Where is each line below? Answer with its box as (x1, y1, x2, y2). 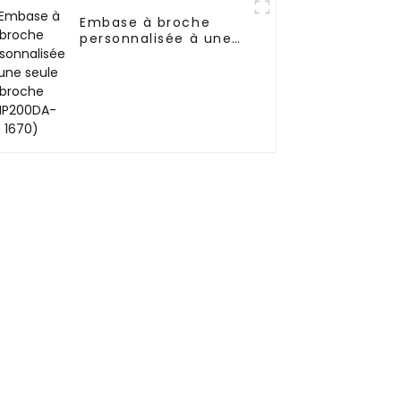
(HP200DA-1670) (80, 62, 202, 81)
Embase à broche (80, 13, 211, 32)
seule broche (80, 46, 178, 64)
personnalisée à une (80, 30, 233, 48)
